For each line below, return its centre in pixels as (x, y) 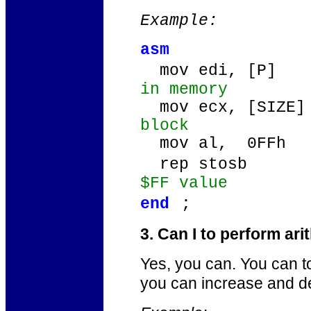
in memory (184, 90)
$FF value (184, 183)
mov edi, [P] (218, 71)
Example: (179, 21)
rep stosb (218, 165)
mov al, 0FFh (218, 144)
